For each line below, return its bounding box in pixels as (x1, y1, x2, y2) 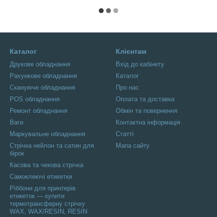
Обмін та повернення (116, 107, 177, 114)
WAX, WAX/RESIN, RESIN (10, 208, 87, 215)
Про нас (116, 84, 139, 91)
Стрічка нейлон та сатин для (10, 142, 94, 149)
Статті (116, 130, 134, 138)
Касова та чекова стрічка (10, 161, 83, 169)
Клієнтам (116, 47, 146, 55)
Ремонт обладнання (10, 107, 67, 114)
